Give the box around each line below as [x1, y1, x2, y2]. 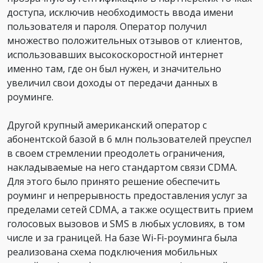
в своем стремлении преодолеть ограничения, [7, 146, 225, 160]
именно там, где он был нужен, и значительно [7, 62, 221, 75]
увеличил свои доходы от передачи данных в [7, 76, 218, 89]
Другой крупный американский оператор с [7, 118, 207, 131]
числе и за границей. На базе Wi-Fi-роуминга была [7, 231, 237, 244]
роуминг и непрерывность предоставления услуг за [7, 188, 247, 202]
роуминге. [7, 90, 53, 103]
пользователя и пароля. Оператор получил [7, 19, 207, 33]
